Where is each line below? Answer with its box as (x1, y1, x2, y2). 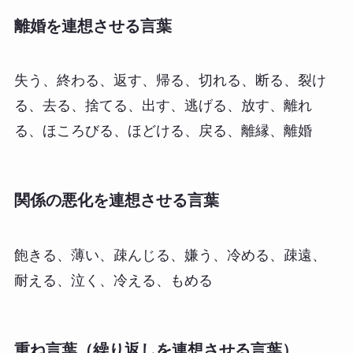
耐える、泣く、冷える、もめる (13, 272, 213, 288)
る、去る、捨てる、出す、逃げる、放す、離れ (13, 98, 312, 114)
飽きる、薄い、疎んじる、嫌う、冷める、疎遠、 (13, 247, 326, 263)
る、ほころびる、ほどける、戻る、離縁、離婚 (13, 123, 312, 139)
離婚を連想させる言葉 (13, 17, 172, 35)
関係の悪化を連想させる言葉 (13, 191, 219, 210)
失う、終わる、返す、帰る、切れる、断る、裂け (13, 72, 326, 89)
